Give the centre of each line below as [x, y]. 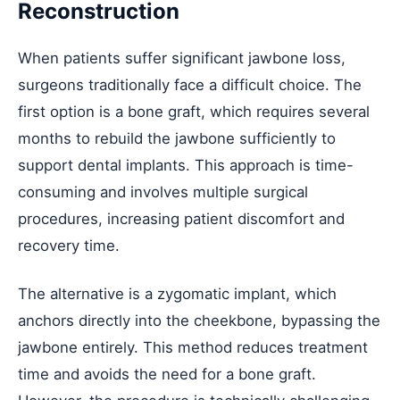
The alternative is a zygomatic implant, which [177, 293]
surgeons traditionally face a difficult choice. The [190, 84]
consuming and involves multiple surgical [163, 192]
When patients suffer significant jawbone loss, [182, 58]
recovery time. [69, 245]
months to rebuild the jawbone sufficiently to [177, 138]
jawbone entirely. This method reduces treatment [193, 347]
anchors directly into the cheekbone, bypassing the [199, 320]
